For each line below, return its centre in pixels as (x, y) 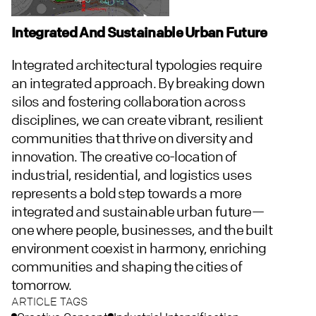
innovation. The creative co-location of (124, 157)
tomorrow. (42, 285)
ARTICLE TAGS (49, 302)
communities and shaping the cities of (127, 267)
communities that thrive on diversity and (132, 138)
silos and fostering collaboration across (128, 102)
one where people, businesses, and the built (142, 230)
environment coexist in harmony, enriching (139, 248)
